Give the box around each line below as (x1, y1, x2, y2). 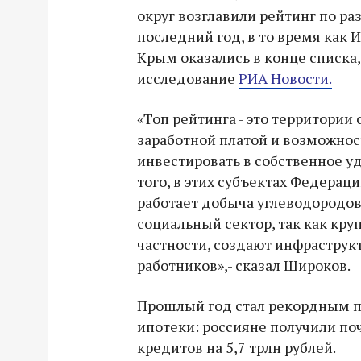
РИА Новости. (239, 68, 332, 88)
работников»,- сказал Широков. (137, 255, 351, 275)
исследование (137, 68, 239, 88)
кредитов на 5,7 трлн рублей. (137, 338, 336, 357)
